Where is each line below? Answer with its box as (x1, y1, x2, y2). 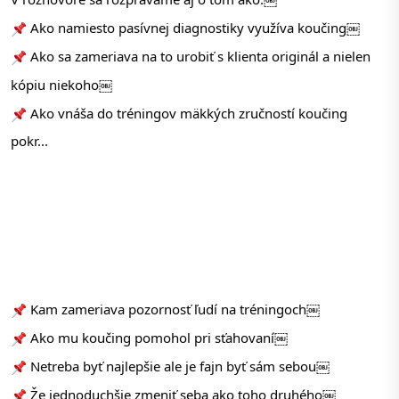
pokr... (11, 132, 48, 151)
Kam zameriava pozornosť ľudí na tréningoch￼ (27, 300, 320, 319)
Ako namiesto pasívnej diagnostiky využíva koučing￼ (27, 19, 360, 37)
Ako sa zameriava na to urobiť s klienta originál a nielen (27, 47, 370, 66)
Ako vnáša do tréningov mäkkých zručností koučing (27, 104, 347, 123)
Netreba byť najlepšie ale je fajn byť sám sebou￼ (27, 357, 330, 376)
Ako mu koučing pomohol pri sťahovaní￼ (27, 329, 288, 347)
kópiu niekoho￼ (11, 76, 112, 94)
